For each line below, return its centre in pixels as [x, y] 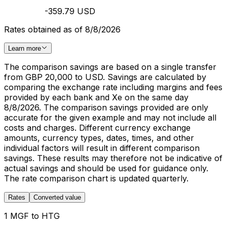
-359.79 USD [70, 11]
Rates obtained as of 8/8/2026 [62, 29]
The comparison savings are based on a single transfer [110, 67]
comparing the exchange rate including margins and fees [113, 87]
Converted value [57, 197]
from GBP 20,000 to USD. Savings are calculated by [105, 77]
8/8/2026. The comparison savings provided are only [106, 107]
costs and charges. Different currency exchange [97, 128]
